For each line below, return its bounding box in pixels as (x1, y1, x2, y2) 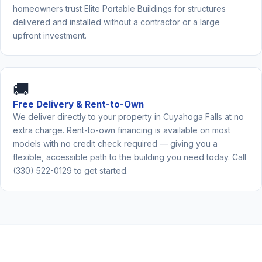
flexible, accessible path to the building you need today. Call (12, 152, 246, 163)
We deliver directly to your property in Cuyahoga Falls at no (12, 112, 244, 122)
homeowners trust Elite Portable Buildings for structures (12, 4, 226, 14)
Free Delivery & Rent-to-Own (12, 99, 144, 111)
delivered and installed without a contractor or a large (12, 17, 220, 27)
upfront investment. (12, 30, 87, 41)
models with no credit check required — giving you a (12, 139, 218, 149)
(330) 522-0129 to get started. (12, 166, 128, 176)
